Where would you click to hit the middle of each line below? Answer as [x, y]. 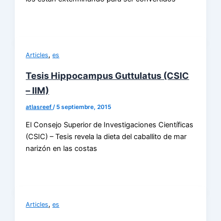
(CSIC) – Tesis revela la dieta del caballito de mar [106, 136]
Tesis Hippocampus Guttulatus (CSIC [108, 76]
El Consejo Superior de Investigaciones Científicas [110, 125]
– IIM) [37, 91]
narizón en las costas [62, 148]
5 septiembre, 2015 [84, 107]
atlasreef [39, 107]
